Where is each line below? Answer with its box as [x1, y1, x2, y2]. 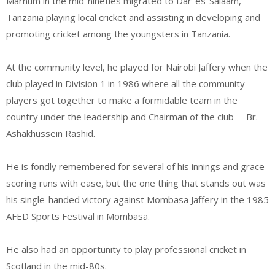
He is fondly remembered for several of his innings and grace [6, 160, 265, 172]
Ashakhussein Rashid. [6, 126, 95, 139]
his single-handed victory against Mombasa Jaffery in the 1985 [6, 193, 269, 206]
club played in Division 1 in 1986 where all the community [6, 77, 245, 90]
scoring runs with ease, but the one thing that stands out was [6, 176, 266, 189]
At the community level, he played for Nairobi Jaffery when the [6, 60, 268, 73]
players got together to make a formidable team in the [6, 93, 238, 106]
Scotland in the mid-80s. [6, 259, 107, 272]
